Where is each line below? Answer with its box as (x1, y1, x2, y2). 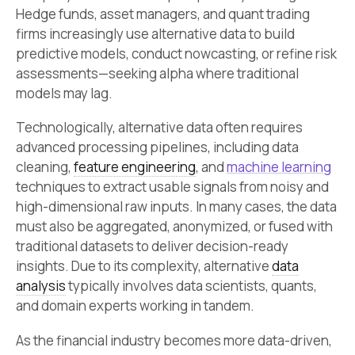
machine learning (227, 158, 331, 177)
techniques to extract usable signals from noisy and (16, 177, 329, 197)
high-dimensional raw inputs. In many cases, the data (16, 197, 337, 216)
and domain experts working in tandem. (16, 296, 254, 315)
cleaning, (16, 158, 74, 177)
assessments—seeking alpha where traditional (16, 63, 299, 82)
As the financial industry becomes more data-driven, (16, 331, 332, 349)
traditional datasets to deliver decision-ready (16, 237, 288, 256)
